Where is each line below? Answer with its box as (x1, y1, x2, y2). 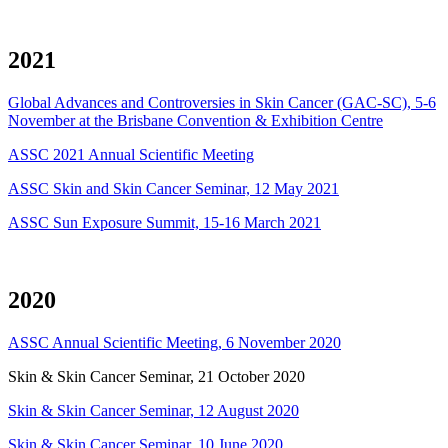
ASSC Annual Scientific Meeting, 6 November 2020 (8, 334, 341, 352)
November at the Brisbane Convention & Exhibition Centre (8, 111, 383, 129)
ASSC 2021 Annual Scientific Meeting (8, 145, 254, 163)
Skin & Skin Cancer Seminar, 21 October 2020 (8, 368, 305, 386)
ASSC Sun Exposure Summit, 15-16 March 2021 (8, 213, 321, 231)
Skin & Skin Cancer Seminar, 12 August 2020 (8, 402, 299, 420)
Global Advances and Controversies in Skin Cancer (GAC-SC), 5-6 (8, 93, 436, 111)
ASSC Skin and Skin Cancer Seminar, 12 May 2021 (8, 179, 339, 197)
